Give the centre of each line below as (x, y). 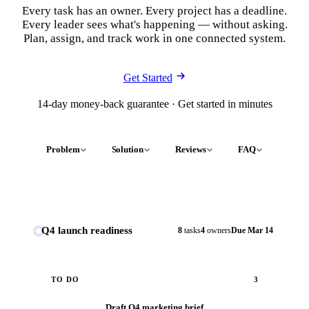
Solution (127, 149)
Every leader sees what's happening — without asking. (154, 24)
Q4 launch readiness (87, 230)
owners (218, 230)
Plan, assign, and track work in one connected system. (154, 38)
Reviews (191, 149)
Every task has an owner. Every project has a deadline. (154, 11)
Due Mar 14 (252, 230)
